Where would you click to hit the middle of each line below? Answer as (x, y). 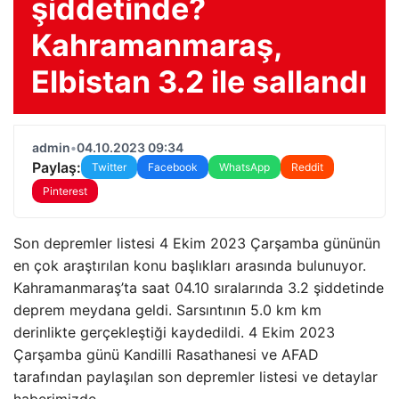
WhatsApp (244, 167)
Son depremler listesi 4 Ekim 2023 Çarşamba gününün (197, 243)
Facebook (173, 167)
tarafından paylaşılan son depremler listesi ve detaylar (195, 377)
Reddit (307, 167)
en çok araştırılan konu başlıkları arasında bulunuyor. (190, 265)
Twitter (109, 167)
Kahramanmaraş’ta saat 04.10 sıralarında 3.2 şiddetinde (199, 288)
